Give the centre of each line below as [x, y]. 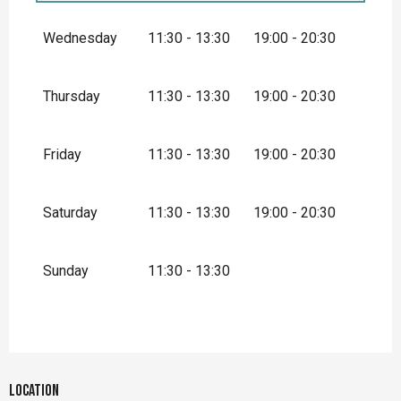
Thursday [72, 97]
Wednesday [80, 38]
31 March [269, 21]
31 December [270, 73]
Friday [62, 155]
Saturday [70, 213]
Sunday [66, 271]
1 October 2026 [139, 73]
